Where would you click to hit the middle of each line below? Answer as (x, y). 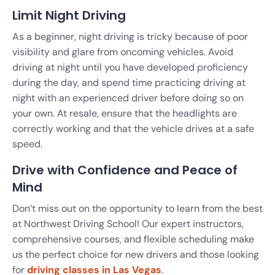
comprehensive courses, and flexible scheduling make (133, 239)
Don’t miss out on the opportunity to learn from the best (137, 208)
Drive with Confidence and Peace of (125, 170)
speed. (27, 144)
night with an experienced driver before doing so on (128, 98)
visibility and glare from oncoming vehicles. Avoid (123, 52)
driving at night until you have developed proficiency (130, 67)
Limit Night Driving (69, 15)
